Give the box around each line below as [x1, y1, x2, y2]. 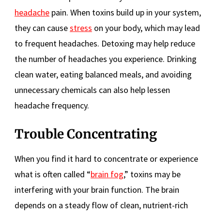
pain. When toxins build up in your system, [49, 6, 201, 18]
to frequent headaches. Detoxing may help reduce [15, 37, 195, 49]
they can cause [15, 22, 70, 33]
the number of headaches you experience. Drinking [15, 53, 197, 64]
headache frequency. [15, 99, 89, 111]
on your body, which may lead [92, 22, 200, 33]
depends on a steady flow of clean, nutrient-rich [15, 199, 188, 211]
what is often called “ [15, 168, 91, 180]
